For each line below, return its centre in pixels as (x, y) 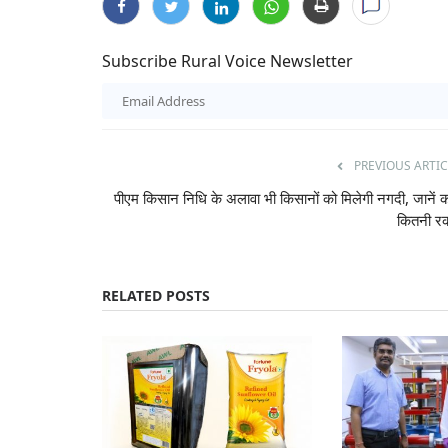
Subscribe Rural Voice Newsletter (227, 61)
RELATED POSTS (156, 295)
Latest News (208, 326)
